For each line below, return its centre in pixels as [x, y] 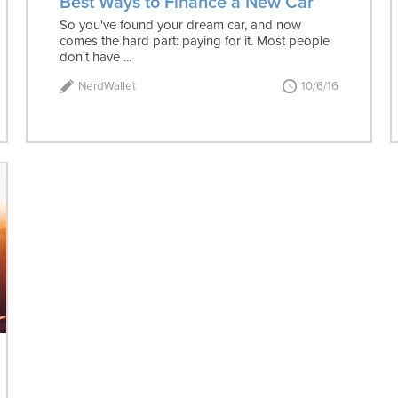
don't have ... [96, 56]
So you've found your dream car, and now [181, 24]
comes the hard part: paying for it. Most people [195, 40]
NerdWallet [107, 86]
